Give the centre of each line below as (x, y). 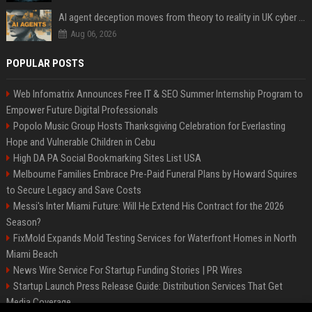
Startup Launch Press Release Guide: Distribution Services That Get (148, 286)
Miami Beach (32, 254)
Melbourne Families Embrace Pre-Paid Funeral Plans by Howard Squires (155, 174)
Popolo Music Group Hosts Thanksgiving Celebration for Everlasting (149, 126)
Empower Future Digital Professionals (82, 110)
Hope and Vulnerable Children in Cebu (80, 142)
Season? (23, 222)
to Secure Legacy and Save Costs (73, 190)
